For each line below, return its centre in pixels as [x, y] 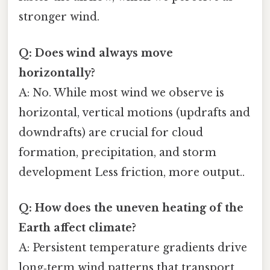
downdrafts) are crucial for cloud [111, 132]
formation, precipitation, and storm [118, 152]
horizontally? [57, 73]
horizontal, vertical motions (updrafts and [134, 112]
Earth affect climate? [77, 228]
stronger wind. [59, 17]
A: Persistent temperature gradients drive [133, 247]
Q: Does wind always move [96, 53]
